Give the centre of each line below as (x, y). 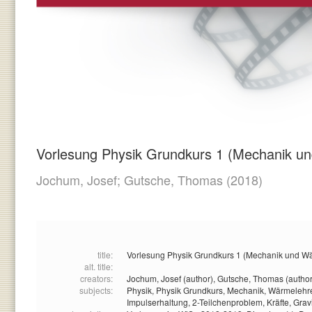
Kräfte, (280, 302)
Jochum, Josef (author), (172, 279)
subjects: (96, 290)
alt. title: (99, 267)
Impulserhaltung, (159, 302)
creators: (96, 279)
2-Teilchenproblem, (229, 302)
